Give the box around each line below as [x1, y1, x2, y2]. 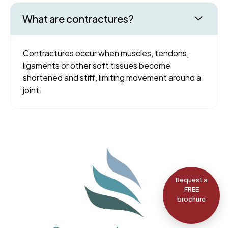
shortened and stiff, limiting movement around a [23, 72, 201, 83]
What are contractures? [22, 12, 134, 25]
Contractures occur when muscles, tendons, [23, 47, 189, 59]
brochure [177, 195, 206, 203]
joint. [23, 84, 42, 95]
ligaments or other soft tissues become [23, 60, 170, 71]
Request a [175, 176, 208, 184]
